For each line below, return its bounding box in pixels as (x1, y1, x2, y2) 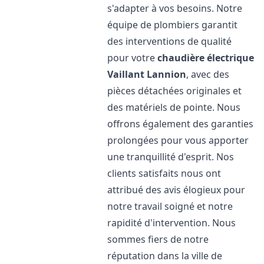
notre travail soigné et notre (107, 200, 233, 213)
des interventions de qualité (107, 35, 232, 48)
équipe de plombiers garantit (107, 18, 238, 31)
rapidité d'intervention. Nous (107, 216, 236, 229)
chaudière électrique (157, 51, 255, 64)
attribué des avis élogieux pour (107, 183, 246, 196)
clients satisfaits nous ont (107, 167, 222, 180)
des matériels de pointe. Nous (107, 101, 241, 114)
